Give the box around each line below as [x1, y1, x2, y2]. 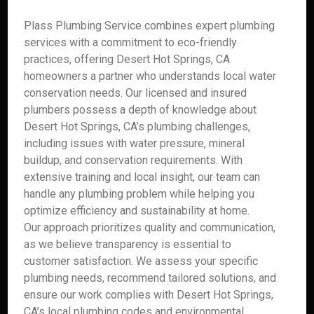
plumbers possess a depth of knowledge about [24, 103, 257, 116]
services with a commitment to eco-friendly [24, 36, 238, 49]
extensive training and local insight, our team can [24, 170, 261, 184]
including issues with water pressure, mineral [24, 137, 245, 150]
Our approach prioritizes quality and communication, [24, 221, 276, 234]
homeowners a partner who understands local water [24, 69, 277, 83]
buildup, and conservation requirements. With [24, 153, 243, 167]
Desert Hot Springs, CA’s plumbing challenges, [24, 120, 251, 133]
